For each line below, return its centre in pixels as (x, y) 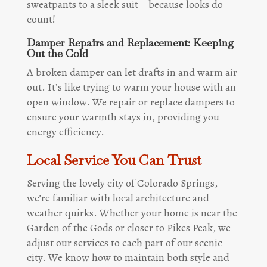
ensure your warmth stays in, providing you (123, 117)
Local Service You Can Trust (114, 160)
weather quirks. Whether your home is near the (132, 212)
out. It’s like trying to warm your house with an (131, 87)
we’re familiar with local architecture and (118, 198)
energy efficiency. (65, 131)
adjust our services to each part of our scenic (124, 242)
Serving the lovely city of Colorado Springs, (122, 183)
